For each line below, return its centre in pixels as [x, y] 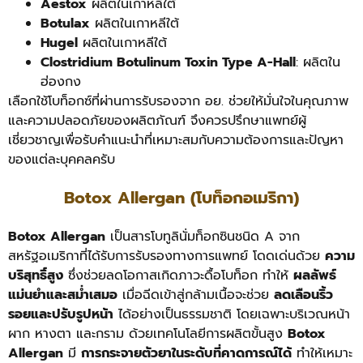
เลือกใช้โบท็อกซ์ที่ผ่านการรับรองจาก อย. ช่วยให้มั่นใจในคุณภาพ [178, 102]
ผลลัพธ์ [315, 275]
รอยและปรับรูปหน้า [61, 314]
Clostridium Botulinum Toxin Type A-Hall [168, 63]
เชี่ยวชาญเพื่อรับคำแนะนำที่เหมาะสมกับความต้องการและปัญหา [176, 141]
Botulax [65, 24]
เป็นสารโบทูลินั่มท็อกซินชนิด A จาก [203, 236]
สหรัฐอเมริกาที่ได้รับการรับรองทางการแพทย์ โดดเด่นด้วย [167, 256]
